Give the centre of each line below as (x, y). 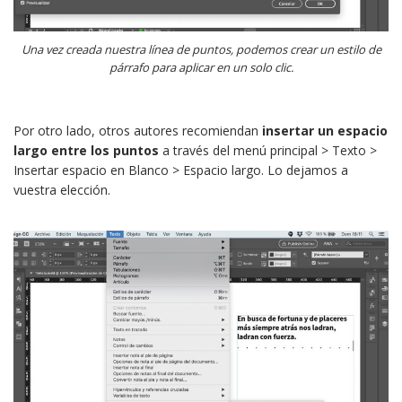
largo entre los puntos (86, 151)
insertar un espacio (325, 131)
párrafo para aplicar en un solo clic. (201, 68)
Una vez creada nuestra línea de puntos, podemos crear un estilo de (201, 50)
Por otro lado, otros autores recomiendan (138, 131)
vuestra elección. (62, 190)
